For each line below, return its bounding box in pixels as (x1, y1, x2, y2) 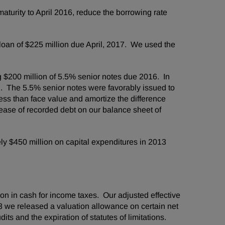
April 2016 (36, 8, 72, 17)
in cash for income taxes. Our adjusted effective (9, 191, 180, 199)
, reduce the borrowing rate (72, 8, 167, 17)
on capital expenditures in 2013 (53, 138, 166, 146)
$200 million (4, 72, 47, 81)
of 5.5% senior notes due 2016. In (47, 72, 170, 81)
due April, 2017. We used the (69, 40, 175, 49)
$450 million (9, 138, 53, 146)
